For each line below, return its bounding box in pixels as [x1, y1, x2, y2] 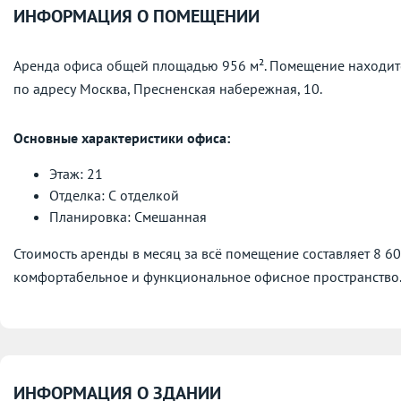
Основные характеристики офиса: [13, 129, 230, 148]
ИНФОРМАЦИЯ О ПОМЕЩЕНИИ [13, 4, 260, 29]
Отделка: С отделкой [49, 186, 179, 205]
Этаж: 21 [49, 165, 103, 183]
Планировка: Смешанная [49, 208, 207, 226]
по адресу [13, 80, 80, 98]
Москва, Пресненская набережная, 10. [80, 80, 322, 98]
